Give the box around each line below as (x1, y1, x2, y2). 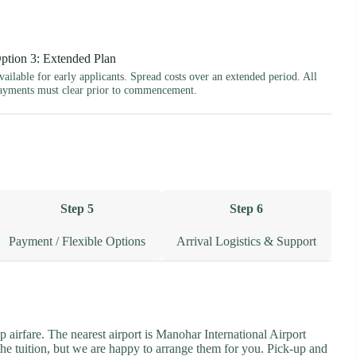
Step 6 (230, 202, 264, 216)
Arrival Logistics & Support (176, 234, 317, 249)
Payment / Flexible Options (8, 234, 145, 249)
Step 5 (60, 202, 94, 216)
